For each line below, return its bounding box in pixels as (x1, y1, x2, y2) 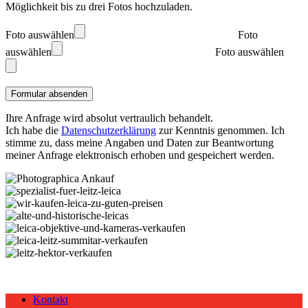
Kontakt (33, 293, 68, 305)
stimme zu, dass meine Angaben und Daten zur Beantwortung (5, 136, 274, 148)
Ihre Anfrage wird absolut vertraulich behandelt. (5, 111, 213, 124)
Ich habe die (5, 124, 61, 136)
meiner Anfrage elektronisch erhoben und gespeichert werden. (5, 148, 274, 161)
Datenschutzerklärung (61, 124, 156, 136)
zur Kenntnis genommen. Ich (156, 124, 285, 136)
